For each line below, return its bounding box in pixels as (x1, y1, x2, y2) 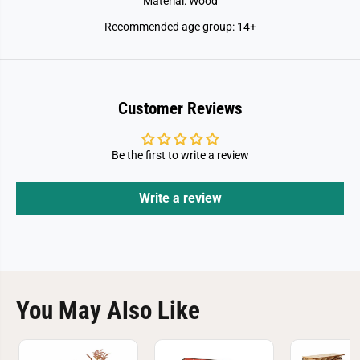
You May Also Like (16, 296, 200, 325)
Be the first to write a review (111, 149, 249, 162)
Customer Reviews (117, 99, 243, 118)
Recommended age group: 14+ (104, 20, 256, 33)
